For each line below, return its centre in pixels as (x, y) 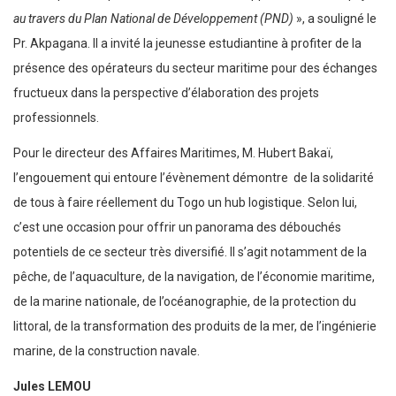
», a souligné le (335, 19)
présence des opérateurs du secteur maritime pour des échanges (195, 69)
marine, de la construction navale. (107, 351)
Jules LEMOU (52, 387)
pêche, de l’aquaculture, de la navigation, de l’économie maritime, (194, 277)
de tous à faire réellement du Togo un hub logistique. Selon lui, (185, 203)
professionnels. (56, 118)
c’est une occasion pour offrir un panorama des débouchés (177, 228)
